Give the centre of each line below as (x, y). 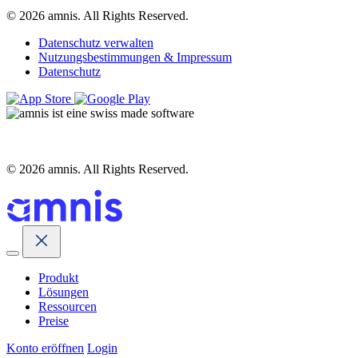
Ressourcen (68, 306)
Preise (54, 320)
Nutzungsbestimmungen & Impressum (135, 57)
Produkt (58, 277)
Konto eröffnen (45, 348)
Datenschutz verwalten (96, 42)
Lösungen (64, 292)
